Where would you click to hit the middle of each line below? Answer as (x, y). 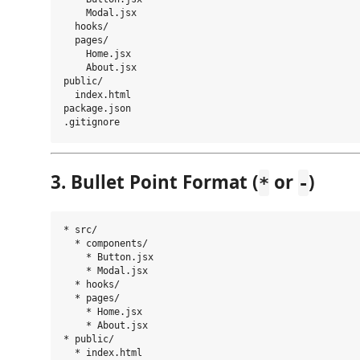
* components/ (106, 244)
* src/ (80, 230)
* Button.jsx (108, 258)
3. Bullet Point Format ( (155, 182)
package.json (97, 109)
